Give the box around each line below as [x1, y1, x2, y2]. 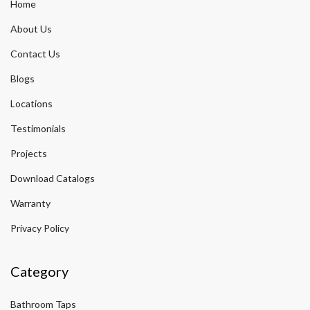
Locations [10, 98, 53, 110]
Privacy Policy [10, 222, 69, 235]
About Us [10, 23, 52, 35]
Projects [10, 147, 47, 160]
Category [10, 263, 69, 280]
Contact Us [10, 48, 60, 60]
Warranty [10, 197, 51, 210]
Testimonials [10, 122, 66, 135]
